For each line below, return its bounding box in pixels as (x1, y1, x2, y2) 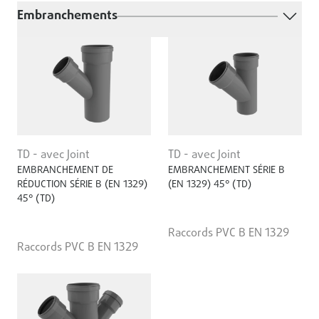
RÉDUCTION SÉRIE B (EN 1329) (17, 177, 147, 192)
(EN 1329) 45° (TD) (168, 177, 251, 192)
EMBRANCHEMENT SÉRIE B (168, 162, 285, 178)
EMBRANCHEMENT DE (17, 162, 113, 178)
